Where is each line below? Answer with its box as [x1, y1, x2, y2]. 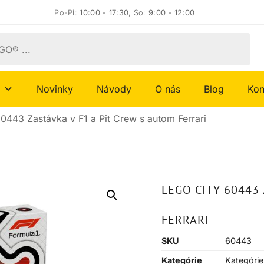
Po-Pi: [54, 8, 80, 17]
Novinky [37, 83, 73, 95]
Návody [97, 83, 131, 95]
